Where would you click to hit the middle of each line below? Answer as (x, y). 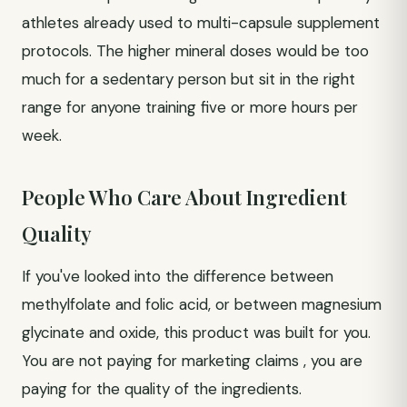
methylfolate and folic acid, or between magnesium (202, 304)
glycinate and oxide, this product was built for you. (196, 333)
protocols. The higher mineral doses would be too (195, 51)
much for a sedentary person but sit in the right (189, 79)
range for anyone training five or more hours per (190, 107)
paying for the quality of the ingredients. (162, 389)
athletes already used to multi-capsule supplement (201, 23)
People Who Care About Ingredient (184, 197)
